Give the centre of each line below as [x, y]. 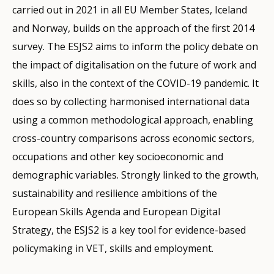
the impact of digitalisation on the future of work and [134, 65]
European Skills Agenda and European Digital [116, 212]
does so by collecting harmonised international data [131, 102]
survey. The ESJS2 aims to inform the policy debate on [135, 47]
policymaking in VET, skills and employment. [113, 249]
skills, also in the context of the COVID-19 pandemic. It [135, 83]
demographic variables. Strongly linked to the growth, [135, 175]
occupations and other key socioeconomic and [118, 157]
